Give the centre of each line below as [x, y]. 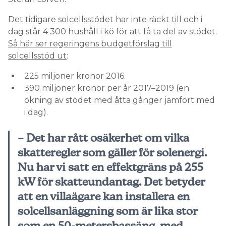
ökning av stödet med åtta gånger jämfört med [120, 100]
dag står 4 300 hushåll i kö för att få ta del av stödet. [112, 32]
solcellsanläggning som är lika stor [107, 211]
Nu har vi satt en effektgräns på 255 [110, 167]
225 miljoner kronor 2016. [75, 76]
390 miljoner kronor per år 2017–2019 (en [107, 88]
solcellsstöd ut [37, 56]
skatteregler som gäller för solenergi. [112, 152]
